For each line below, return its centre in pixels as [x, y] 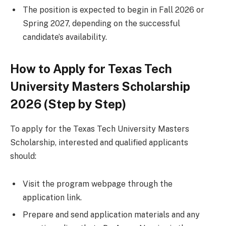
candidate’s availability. [65, 37]
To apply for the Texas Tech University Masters [100, 129]
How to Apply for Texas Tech [91, 68]
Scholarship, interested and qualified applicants [99, 142]
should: [23, 156]
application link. [52, 198]
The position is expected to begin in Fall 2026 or [114, 10]
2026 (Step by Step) [68, 104]
